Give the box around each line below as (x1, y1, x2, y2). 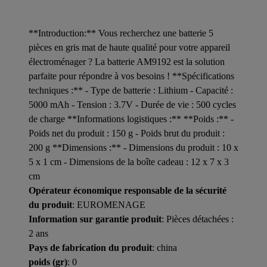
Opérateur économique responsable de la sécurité (29, 185, 226, 195)
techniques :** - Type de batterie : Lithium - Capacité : (29, 85, 233, 95)
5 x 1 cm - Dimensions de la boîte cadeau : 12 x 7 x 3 (29, 156, 229, 167)
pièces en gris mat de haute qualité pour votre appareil (29, 42, 230, 52)
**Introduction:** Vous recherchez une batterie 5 (29, 27, 213, 38)
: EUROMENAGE (72, 199, 145, 210)
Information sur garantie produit (29, 213, 162, 224)
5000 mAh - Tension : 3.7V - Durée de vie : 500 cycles (29, 99, 236, 110)
